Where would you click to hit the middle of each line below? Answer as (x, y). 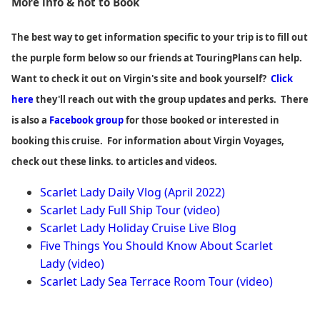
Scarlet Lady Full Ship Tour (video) (130, 210)
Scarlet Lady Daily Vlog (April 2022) (132, 192)
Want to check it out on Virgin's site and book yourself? (141, 78)
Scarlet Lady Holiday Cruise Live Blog (138, 227)
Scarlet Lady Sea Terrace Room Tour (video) (156, 281)
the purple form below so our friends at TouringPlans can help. (158, 57)
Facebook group (86, 120)
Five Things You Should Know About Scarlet (156, 245)
